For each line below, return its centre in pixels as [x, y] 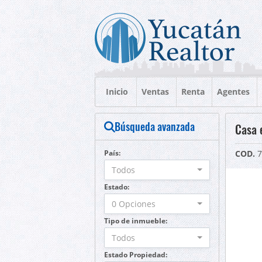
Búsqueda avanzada [155, 126]
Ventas [155, 92]
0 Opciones [134, 204]
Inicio [117, 92]
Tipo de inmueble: [136, 221]
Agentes [233, 92]
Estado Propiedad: [136, 255]
